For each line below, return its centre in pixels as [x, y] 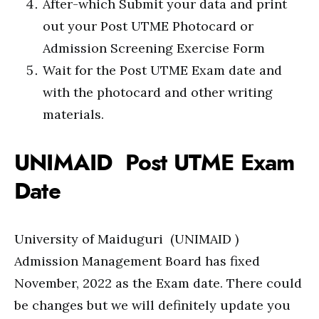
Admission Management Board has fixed [137, 261]
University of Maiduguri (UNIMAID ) [126, 239]
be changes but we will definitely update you [152, 305]
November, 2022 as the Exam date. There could [158, 283]
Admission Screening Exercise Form [154, 48]
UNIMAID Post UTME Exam [155, 162]
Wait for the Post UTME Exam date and [162, 70]
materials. [73, 114]
